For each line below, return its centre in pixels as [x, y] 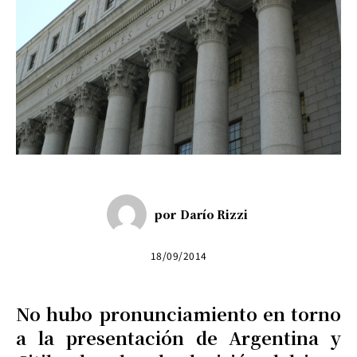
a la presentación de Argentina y [178, 337]
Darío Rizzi [214, 214]
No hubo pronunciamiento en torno [178, 313]
